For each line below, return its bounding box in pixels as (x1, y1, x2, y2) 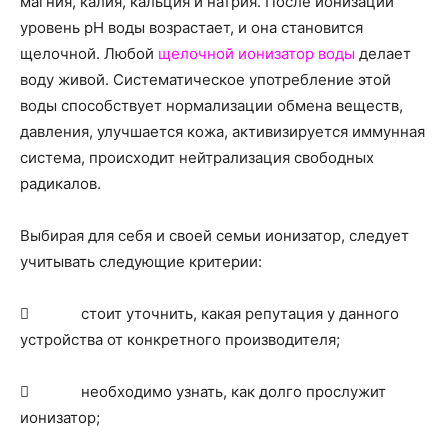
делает (355, 44, 411, 63)
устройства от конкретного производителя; (20, 330, 340, 349)
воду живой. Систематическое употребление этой (20, 70, 391, 89)
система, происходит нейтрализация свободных (20, 148, 374, 167)
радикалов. (20, 174, 101, 193)
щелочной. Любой (20, 44, 158, 63)
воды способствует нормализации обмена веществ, (20, 96, 403, 115)
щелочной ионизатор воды (158, 44, 355, 63)
